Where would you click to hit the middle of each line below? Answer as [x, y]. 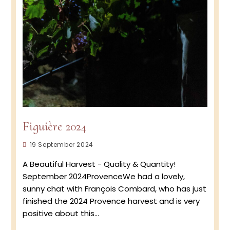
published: [41, 156]
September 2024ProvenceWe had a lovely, [103, 177]
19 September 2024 [61, 145]
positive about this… [61, 214]
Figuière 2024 [54, 127]
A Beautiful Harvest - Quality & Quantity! [99, 164]
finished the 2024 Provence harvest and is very [111, 201]
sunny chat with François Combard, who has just [114, 189]
